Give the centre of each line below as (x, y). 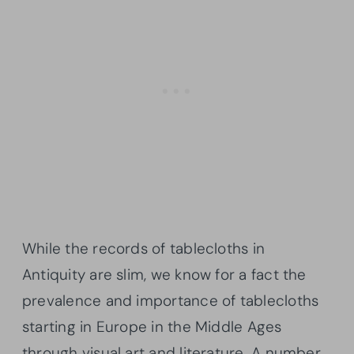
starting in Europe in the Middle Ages (152, 327)
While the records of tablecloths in (144, 249)
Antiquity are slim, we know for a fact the (164, 275)
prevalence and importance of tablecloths (171, 301)
